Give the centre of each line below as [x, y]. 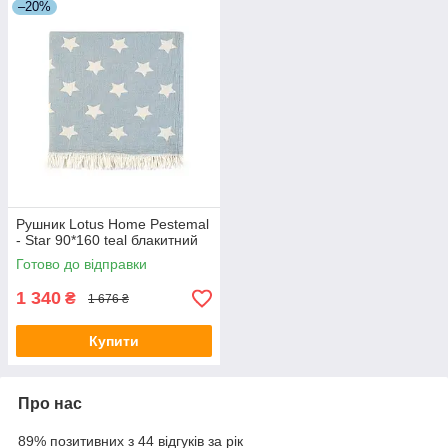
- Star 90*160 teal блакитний [107, 240]
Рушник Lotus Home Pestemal [112, 224]
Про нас [50, 404]
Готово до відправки [81, 264]
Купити [114, 341]
